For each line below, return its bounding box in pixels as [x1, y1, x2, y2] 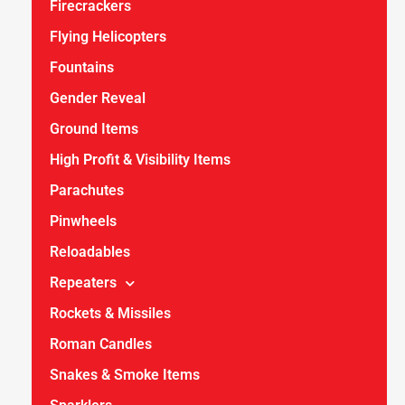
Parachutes [50, 182, 124, 199]
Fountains [50, 59, 114, 76]
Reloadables [50, 243, 130, 260]
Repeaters [50, 274, 117, 291]
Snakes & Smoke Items [50, 366, 200, 383]
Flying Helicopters [50, 28, 166, 45]
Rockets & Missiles [50, 305, 171, 322]
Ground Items [50, 120, 138, 137]
